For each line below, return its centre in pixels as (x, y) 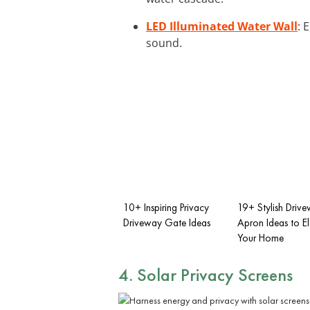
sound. (164, 43)
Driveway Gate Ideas (167, 222)
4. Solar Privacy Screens (206, 274)
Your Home (261, 238)
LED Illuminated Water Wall (222, 26)
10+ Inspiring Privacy (166, 207)
